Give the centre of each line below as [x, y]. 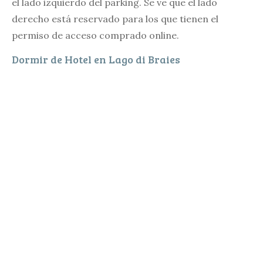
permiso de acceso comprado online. [95, 35]
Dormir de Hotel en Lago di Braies [96, 59]
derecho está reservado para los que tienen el [115, 18]
